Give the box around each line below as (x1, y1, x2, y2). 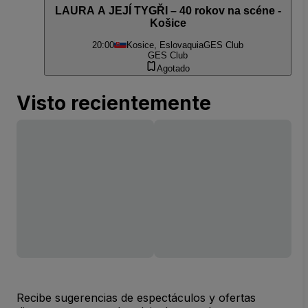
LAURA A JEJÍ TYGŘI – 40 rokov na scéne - (54, 4, 281, 16)
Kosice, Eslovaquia (126, 40, 203, 51)
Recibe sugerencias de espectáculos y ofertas (16, 291, 256, 305)
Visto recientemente (16, 91, 211, 115)
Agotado (157, 63, 190, 74)
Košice (149, 16, 186, 29)
